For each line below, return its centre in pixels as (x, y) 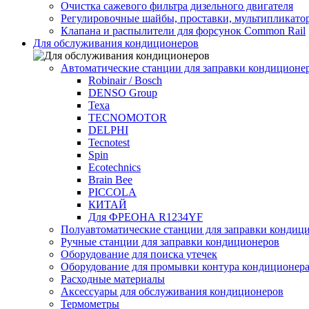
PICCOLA (112, 192)
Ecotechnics (114, 168)
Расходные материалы (113, 279)
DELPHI (108, 130)
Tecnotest (109, 143)
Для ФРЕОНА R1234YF (146, 217)
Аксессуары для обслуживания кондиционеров (172, 292)
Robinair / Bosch (125, 81)
